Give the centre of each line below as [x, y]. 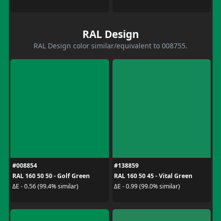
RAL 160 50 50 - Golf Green [51, 176]
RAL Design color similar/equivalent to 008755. [110, 45]
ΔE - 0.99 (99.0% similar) [147, 186]
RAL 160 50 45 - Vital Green [153, 176]
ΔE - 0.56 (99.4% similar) [45, 186]
